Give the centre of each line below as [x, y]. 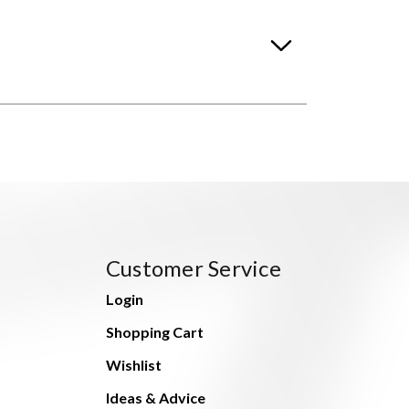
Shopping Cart [154, 332]
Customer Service [193, 268]
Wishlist [133, 365]
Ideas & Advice [155, 398]
